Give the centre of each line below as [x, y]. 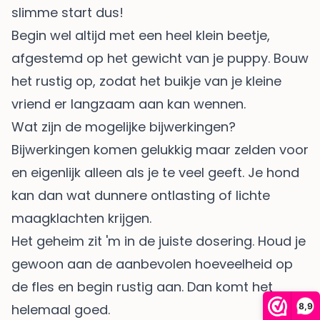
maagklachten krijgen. [81, 218]
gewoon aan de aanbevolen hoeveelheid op [152, 264]
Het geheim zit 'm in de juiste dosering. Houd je [159, 241]
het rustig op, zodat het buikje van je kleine [146, 81]
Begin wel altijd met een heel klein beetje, [141, 35]
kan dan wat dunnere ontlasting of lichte [141, 195]
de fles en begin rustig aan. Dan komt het [142, 286]
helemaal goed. [61, 309]
